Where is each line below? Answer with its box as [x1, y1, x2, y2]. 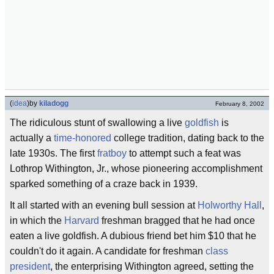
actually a [10, 133, 54, 143]
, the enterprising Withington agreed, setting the [50, 261, 254, 272]
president [10, 261, 50, 272]
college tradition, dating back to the [111, 133, 264, 143]
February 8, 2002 [215, 100, 264, 107]
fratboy [97, 148, 127, 158]
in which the [10, 215, 64, 226]
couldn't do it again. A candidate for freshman [10, 246, 206, 256]
